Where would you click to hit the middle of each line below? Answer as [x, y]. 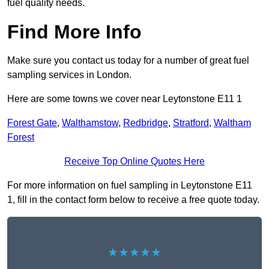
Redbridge [146, 123]
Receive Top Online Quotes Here [134, 162]
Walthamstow [90, 123]
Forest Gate [32, 123]
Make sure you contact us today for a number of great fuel [128, 61]
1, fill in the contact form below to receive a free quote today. [133, 200]
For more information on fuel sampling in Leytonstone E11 [130, 186]
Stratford [191, 123]
